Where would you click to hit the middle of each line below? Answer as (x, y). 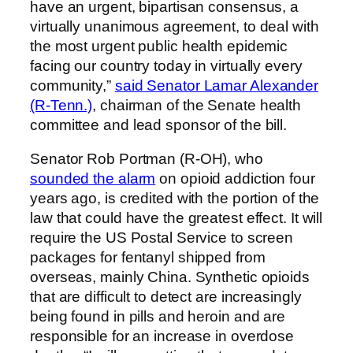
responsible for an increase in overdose (162, 336)
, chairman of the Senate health (197, 105)
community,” (72, 85)
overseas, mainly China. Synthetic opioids (170, 277)
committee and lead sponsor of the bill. (159, 124)
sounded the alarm (93, 179)
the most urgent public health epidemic (159, 46)
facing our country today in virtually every (166, 65)
